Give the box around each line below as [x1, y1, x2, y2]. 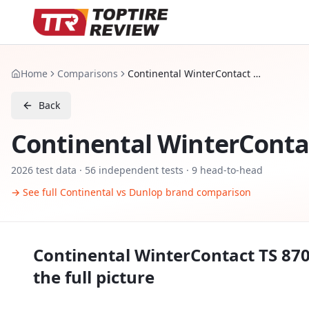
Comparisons [57, 67, 118, 80]
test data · [33, 163, 85, 177]
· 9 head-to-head [183, 163, 263, 177]
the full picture [33, 266, 154, 288]
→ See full [11, 186, 60, 199]
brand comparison [163, 186, 251, 199]
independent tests [96, 163, 183, 177]
